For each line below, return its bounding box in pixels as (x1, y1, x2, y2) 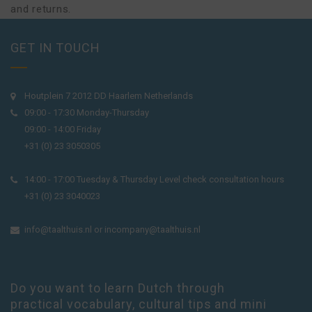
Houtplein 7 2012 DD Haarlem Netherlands (24, 91, 193, 101)
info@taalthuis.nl (24, 224, 92, 235)
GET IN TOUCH (10, 40, 100, 55)
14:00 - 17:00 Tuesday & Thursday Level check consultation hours (24, 174, 284, 185)
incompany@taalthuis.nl (104, 224, 201, 235)
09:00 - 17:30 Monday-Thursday (24, 107, 149, 118)
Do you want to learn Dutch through (10, 281, 225, 295)
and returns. (10, 3, 71, 15)
